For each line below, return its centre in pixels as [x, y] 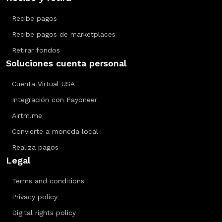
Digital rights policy [44, 213]
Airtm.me [27, 115]
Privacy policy [35, 197]
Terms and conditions [48, 181]
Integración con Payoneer [55, 100]
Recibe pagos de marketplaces [64, 34]
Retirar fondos [36, 50]
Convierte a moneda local [55, 131]
